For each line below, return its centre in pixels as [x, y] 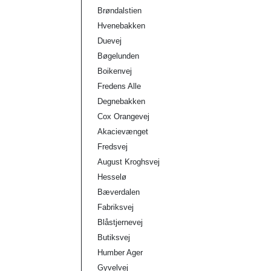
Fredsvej [113, 147]
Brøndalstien [119, 11]
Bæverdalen [119, 192]
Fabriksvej [116, 207]
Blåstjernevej [120, 222]
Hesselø [112, 177]
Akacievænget [123, 132]
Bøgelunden [118, 56]
